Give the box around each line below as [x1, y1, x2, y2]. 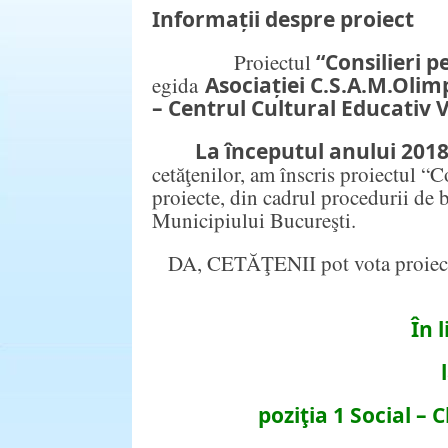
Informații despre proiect [152, 5, 414, 34]
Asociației [205, 71, 305, 100]
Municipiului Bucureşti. [152, 206, 356, 235]
